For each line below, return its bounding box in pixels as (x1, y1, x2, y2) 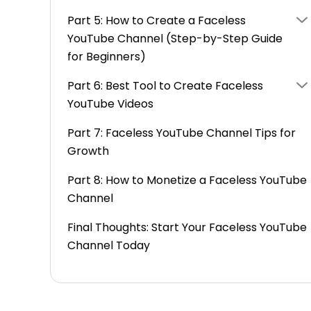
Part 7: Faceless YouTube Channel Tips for (67, 125, 296, 141)
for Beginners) (67, 49, 146, 65)
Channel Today (67, 237, 150, 253)
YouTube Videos (67, 96, 153, 112)
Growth (67, 143, 109, 159)
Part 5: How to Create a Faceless (67, 12, 246, 28)
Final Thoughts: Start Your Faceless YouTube (67, 219, 307, 235)
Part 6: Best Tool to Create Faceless (67, 78, 263, 94)
